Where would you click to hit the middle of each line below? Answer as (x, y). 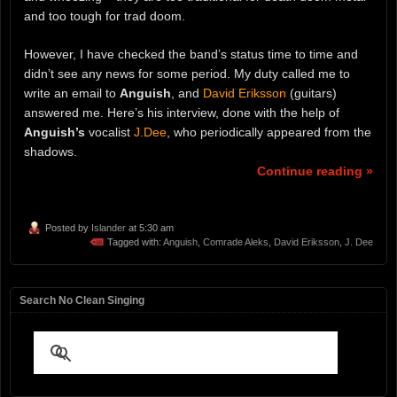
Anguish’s (54, 132)
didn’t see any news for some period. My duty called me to (187, 74)
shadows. (51, 152)
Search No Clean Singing (82, 300)
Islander (109, 227)
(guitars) (311, 93)
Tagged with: (135, 241)
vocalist (109, 132)
